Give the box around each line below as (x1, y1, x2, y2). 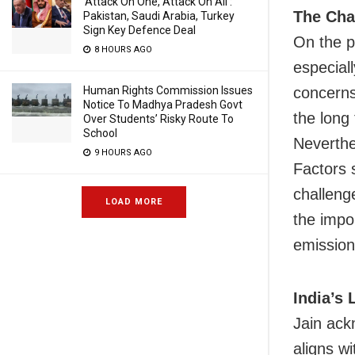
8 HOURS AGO (92, 44, 152, 55)
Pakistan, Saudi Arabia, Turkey (83, 10, 235, 22)
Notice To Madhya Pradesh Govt (83, 98, 242, 111)
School (83, 127, 117, 139)
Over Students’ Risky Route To (83, 113, 234, 125)
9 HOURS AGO (92, 147, 152, 158)
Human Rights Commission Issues (83, 84, 253, 97)
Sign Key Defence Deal (83, 24, 196, 36)
